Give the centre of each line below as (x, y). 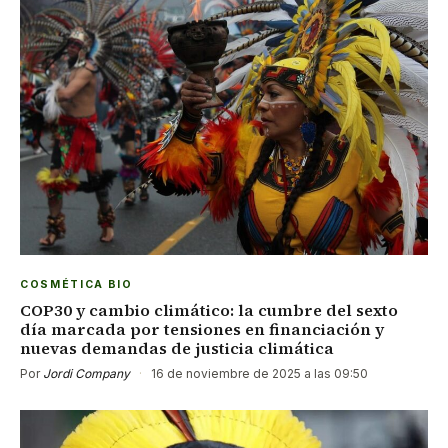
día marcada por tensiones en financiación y (202, 329)
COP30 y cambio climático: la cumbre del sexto (209, 310)
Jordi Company (86, 374)
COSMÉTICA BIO (76, 285)
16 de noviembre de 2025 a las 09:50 (258, 374)
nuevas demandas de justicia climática (177, 348)
